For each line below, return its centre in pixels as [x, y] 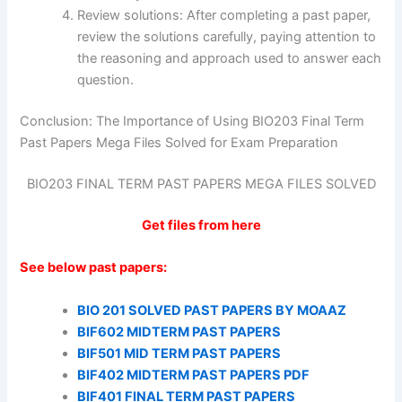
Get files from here [201, 226]
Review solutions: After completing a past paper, [224, 16]
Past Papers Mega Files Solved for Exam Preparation [179, 143]
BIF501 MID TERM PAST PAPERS [179, 353]
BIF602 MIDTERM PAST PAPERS [179, 332]
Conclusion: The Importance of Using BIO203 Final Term [192, 122]
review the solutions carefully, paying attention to [227, 37]
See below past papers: [94, 268]
